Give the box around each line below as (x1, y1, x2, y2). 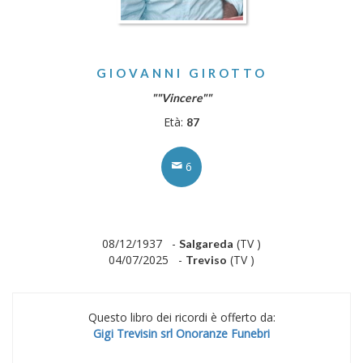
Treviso (186, 253, 227, 267)
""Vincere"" (152, 91, 211, 105)
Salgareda (179, 237, 233, 250)
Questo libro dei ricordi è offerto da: (88, 310, 275, 325)
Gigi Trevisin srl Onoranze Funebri (93, 326, 270, 341)
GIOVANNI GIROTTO (96, 66, 267, 80)
